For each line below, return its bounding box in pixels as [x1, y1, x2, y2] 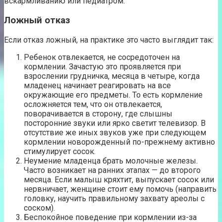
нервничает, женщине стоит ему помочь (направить [24, 184, 217, 194]
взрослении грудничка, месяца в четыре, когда [24, 71, 200, 81]
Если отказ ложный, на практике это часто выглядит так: [4, 35, 214, 45]
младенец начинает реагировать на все [24, 80, 171, 90]
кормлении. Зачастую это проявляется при [24, 61, 181, 71]
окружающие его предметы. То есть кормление [24, 90, 203, 100]
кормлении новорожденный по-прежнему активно [24, 137, 215, 147]
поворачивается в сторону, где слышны [24, 109, 172, 118]
